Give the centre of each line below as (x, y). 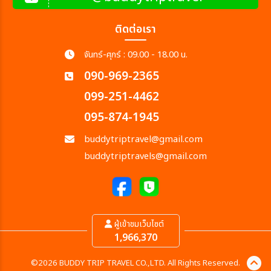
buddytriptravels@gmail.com (145, 156)
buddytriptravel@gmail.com (143, 139)
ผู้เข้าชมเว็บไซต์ (138, 224)
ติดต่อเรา (135, 29)
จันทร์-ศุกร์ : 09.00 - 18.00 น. (135, 55)
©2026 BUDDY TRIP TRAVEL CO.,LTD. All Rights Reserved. (135, 263)
